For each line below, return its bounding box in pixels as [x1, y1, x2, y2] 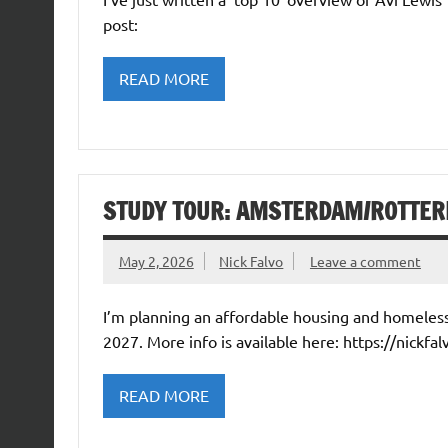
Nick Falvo [219, 252, 284, 271]
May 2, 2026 [118, 252, 194, 271]
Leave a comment [309, 252, 421, 271]
